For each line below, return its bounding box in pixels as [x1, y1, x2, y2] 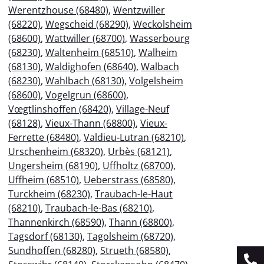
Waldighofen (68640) [45, 60, 136, 73]
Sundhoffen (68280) [8, 243, 95, 257]
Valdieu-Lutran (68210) [84, 130, 184, 144]
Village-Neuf [116, 102, 169, 115]
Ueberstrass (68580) [84, 173, 173, 186]
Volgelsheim [129, 74, 183, 87]
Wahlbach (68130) [45, 74, 124, 87]
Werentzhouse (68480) [8, 3, 108, 16]
